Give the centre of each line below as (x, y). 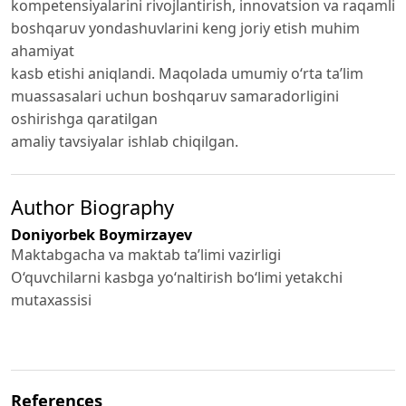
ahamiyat (43, 50)
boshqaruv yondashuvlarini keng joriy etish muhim (185, 28)
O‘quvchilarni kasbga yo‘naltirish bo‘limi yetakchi (177, 277)
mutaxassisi (51, 300)
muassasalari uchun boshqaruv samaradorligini (175, 96)
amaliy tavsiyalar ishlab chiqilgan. (125, 141)
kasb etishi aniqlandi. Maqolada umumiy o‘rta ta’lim (187, 73)
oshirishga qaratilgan (84, 118)
